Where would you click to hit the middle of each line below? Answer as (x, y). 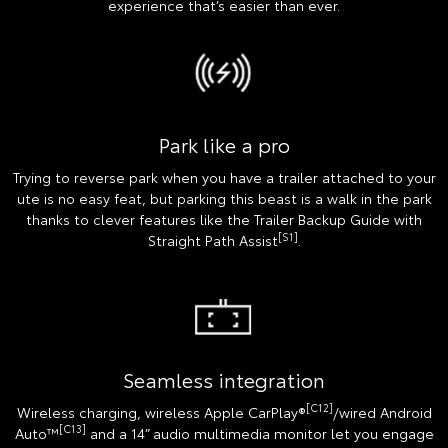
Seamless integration (224, 378)
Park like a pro (224, 143)
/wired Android (382, 411)
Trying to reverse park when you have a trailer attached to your (224, 176)
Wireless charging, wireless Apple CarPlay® (161, 411)
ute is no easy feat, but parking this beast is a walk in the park (224, 197)
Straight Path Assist (212, 239)
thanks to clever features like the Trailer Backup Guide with (224, 218)
